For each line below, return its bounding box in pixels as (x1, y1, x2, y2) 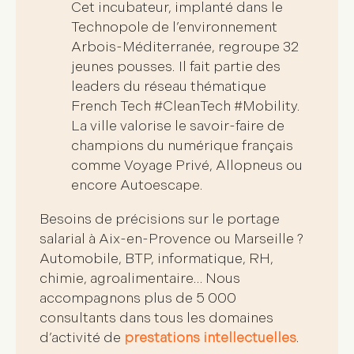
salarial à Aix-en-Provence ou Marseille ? (40, 230, 303, 247)
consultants (40, 309, 116, 326)
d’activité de (40, 329, 124, 346)
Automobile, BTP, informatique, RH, (40, 250, 273, 267)
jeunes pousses (71, 58, 172, 75)
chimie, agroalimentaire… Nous (40, 269, 240, 287)
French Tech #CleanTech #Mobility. (71, 97, 300, 115)
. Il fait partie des (172, 58, 281, 75)
